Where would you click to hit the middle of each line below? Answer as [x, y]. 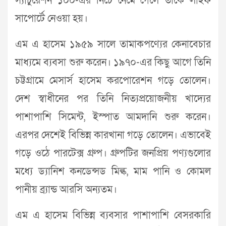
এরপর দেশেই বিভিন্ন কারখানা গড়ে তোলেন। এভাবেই [113, 135]
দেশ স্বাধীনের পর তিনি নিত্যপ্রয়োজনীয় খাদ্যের [113, 99]
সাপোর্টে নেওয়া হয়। [51, 19]
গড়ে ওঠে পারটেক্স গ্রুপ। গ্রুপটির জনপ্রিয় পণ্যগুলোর [113, 154]
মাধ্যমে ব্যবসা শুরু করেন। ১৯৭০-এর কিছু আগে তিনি [113, 63]
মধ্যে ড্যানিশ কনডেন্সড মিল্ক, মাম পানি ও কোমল [113, 172]
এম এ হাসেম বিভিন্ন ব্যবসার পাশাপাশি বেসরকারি [113, 216]
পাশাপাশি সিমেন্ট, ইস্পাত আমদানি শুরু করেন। [113, 117]
